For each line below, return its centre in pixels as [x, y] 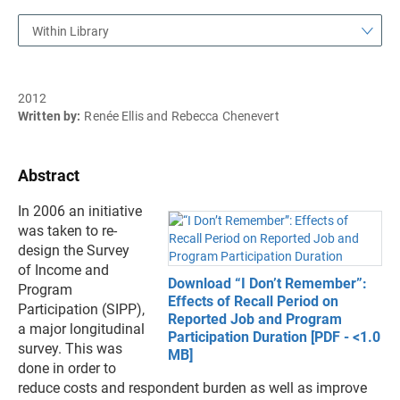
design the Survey [74, 250]
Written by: [50, 116]
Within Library [71, 31]
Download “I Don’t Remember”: [267, 283]
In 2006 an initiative [80, 211]
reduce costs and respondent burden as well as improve [192, 388]
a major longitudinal [81, 329]
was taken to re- [67, 231]
